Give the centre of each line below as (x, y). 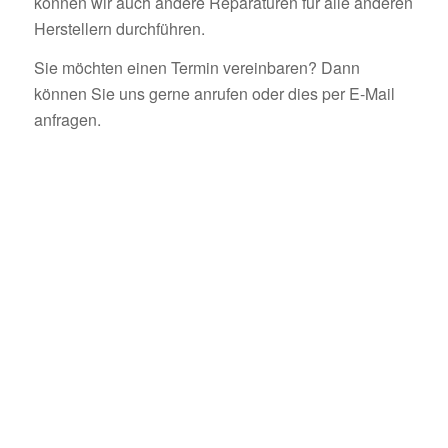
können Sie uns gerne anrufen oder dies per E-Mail (214, 94)
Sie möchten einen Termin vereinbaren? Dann (196, 68)
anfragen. (67, 120)
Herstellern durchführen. (119, 28)
